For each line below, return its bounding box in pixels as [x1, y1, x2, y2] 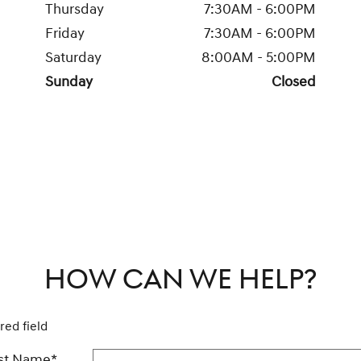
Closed [272, 73, 316, 92]
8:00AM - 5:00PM [201, 48, 316, 68]
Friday [45, 24, 85, 44]
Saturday [45, 48, 102, 68]
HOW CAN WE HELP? [44, 262, 317, 298]
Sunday [45, 73, 93, 92]
